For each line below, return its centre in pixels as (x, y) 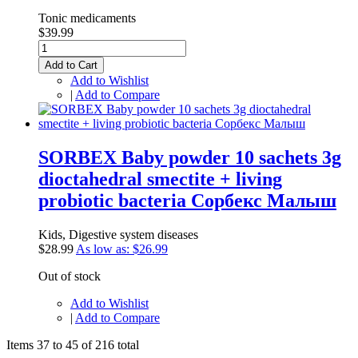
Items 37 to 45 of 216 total (73, 345)
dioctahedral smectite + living (160, 179)
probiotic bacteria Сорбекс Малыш (187, 201)
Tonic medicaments (87, 18)
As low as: (103, 249)
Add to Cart (71, 66)
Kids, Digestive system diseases (118, 235)
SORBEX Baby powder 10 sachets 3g (190, 158)
